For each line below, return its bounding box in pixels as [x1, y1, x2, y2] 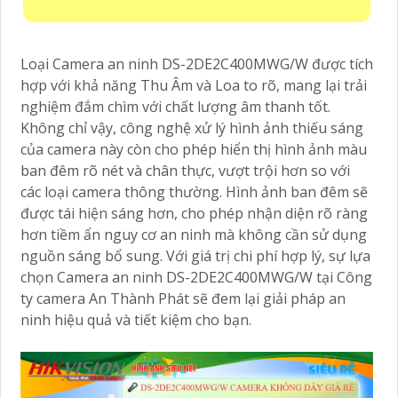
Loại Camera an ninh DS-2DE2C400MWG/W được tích [20, 53, 373, 74]
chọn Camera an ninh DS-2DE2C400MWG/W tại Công [20, 267, 372, 287]
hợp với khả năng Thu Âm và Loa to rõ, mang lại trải [20, 75, 367, 95]
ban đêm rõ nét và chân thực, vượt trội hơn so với [20, 160, 350, 180]
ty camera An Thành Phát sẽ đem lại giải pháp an [20, 288, 346, 308]
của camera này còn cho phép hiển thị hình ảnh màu [20, 139, 367, 159]
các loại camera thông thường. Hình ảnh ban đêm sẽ [20, 181, 368, 202]
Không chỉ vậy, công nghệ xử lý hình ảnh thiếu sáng [20, 117, 363, 138]
